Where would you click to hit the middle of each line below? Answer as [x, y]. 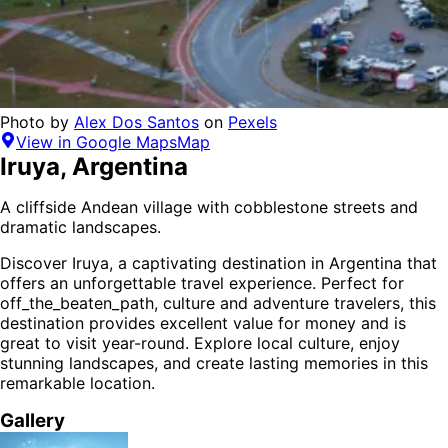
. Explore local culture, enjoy [292, 343]
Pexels [252, 122]
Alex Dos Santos [136, 122]
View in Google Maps [96, 142]
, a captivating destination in [219, 263]
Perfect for [360, 283]
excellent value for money [258, 323]
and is [383, 323]
